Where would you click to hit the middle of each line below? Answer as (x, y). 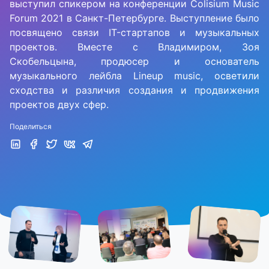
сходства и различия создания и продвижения (134, 90)
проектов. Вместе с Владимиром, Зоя (134, 47)
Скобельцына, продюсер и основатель (134, 61)
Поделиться (31, 126)
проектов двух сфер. (59, 104)
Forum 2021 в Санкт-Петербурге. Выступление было (134, 18)
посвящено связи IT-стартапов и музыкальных (134, 32)
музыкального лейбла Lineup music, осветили (134, 76)
